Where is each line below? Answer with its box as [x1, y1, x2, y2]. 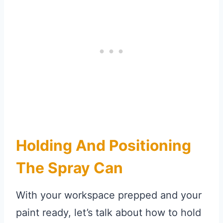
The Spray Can [16, 159, 123, 177]
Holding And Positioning [16, 136, 191, 155]
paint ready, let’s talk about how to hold [16, 207, 201, 219]
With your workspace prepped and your [16, 189, 202, 202]
